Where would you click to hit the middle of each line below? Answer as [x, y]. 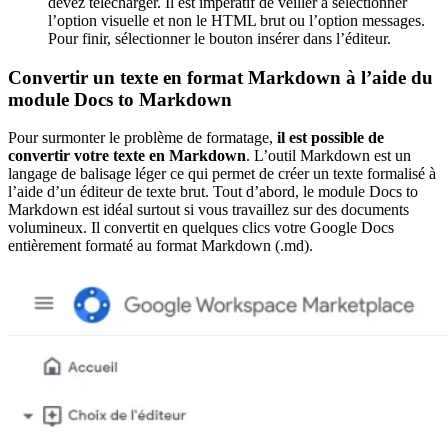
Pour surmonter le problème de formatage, [142, 138]
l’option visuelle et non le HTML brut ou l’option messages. [236, 20]
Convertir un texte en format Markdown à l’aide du [220, 77]
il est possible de [330, 138]
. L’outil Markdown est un [328, 156]
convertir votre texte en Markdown [127, 156]
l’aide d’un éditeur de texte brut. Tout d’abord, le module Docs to [213, 192]
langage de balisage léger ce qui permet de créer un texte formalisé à [222, 174]
